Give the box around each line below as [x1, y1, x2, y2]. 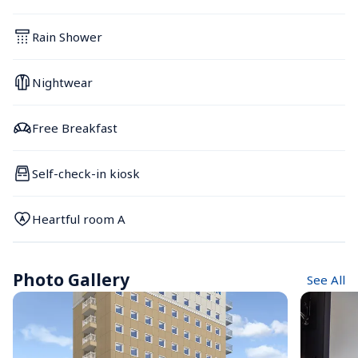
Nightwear [32, 74, 93, 90]
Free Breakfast [32, 119, 117, 136]
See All [307, 272, 345, 288]
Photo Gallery [13, 268, 129, 292]
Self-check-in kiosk [32, 165, 140, 181]
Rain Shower [32, 28, 102, 45]
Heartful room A [32, 210, 125, 227]
